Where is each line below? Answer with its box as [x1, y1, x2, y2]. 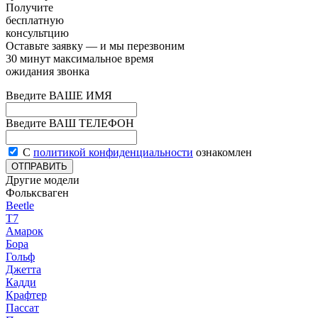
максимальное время [50, 53, 153, 65]
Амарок [6, 225, 43, 237]
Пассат [6, 302, 39, 314]
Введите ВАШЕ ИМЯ [6, 89, 112, 102]
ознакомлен [193, 146, 252, 158]
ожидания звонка [6, 65, 89, 77]
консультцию [6, 27, 69, 39]
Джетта [6, 263, 41, 275]
